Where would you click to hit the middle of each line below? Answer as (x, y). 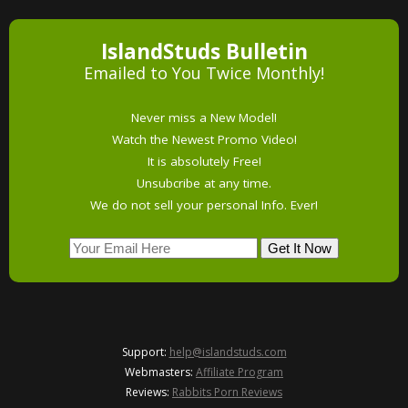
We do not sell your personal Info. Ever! (204, 204)
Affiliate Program (240, 372)
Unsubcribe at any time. (204, 183)
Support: (145, 352)
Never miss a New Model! (204, 117)
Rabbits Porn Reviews (227, 392)
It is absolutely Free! (204, 161)
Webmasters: (160, 372)
